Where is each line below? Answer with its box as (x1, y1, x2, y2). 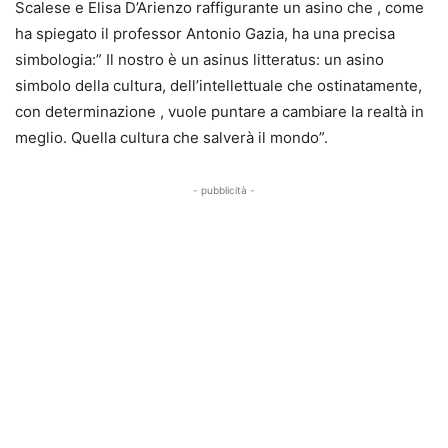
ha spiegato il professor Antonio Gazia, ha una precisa (15, 23, 395, 43)
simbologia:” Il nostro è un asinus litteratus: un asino (15, 49, 384, 69)
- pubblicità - (193, 183, 255, 196)
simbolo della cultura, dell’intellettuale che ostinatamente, (15, 75, 422, 95)
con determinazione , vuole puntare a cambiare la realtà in (15, 101, 424, 121)
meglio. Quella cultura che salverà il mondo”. (15, 127, 328, 147)
